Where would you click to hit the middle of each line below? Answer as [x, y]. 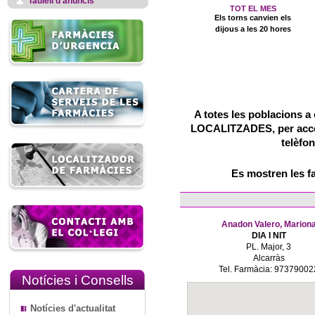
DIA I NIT [269, 236]
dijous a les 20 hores [253, 29]
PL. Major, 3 [269, 247]
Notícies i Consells [77, 280]
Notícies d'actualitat [73, 308]
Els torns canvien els [253, 18]
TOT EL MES [253, 8]
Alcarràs [269, 258]
